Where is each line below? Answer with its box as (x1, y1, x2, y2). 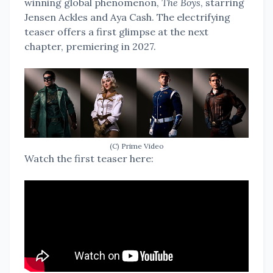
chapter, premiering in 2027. (24, 40, 156, 52)
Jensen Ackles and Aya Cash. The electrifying (24, 11, 230, 23)
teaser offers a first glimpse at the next (24, 26, 208, 38)
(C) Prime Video (109, 141, 164, 151)
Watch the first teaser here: (24, 152, 154, 165)
